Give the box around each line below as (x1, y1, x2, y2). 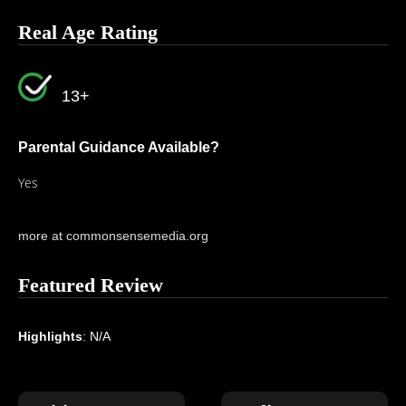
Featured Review (18, 274, 163, 296)
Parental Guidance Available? (18, 140, 219, 155)
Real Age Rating (18, 21, 158, 43)
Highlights (18, 329, 82, 343)
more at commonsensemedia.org (18, 228, 208, 243)
